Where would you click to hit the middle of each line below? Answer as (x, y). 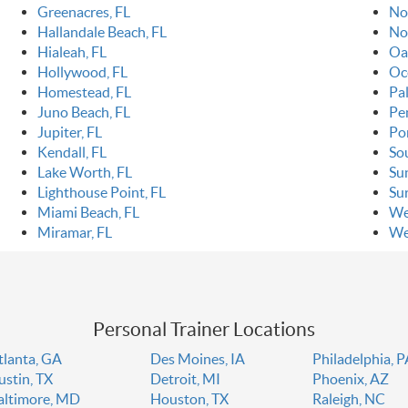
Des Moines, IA (197, 359)
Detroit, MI (185, 379)
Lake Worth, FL (84, 173)
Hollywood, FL (82, 72)
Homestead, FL (84, 92)
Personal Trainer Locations (204, 330)
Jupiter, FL (69, 133)
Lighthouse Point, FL (101, 193)
